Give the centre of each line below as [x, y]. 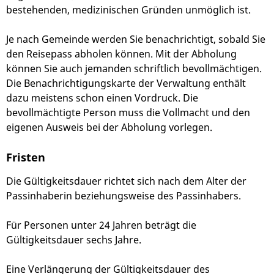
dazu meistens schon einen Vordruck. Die [102, 98]
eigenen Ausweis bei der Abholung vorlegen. [109, 128]
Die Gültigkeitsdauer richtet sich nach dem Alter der [126, 181]
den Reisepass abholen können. [81, 54]
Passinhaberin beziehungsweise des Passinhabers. [124, 196]
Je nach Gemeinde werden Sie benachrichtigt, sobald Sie [136, 39]
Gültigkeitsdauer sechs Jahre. [74, 240]
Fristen [26, 157]
